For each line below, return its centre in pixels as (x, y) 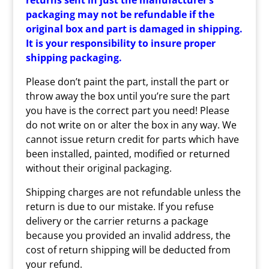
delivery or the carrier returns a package (117, 221)
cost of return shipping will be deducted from (128, 250)
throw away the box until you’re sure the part (128, 96)
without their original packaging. (98, 168)
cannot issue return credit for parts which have (132, 139)
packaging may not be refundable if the (120, 14)
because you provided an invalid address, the (128, 235)
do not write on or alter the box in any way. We (131, 125)
